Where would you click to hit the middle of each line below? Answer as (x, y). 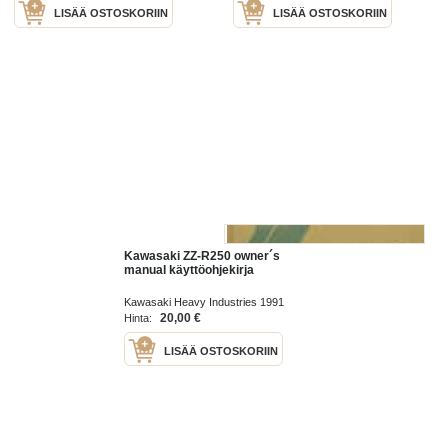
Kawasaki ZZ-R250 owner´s (201, 255)
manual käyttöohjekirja (188, 269)
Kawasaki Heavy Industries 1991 (203, 301)
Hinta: (137, 317)
